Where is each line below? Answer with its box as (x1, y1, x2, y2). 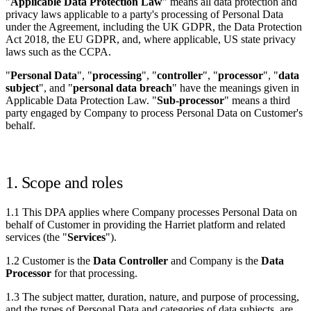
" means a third (224, 94, 290, 106)
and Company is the (168, 254, 261, 267)
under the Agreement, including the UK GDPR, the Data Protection (6, 20, 302, 33)
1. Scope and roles (6, 173, 123, 192)
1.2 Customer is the (6, 254, 93, 267)
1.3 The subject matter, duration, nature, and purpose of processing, (6, 290, 299, 303)
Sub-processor (157, 94, 224, 106)
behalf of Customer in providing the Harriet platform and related (6, 218, 285, 230)
